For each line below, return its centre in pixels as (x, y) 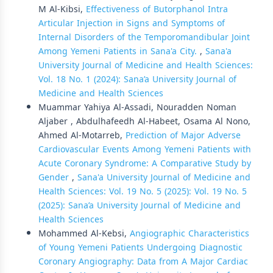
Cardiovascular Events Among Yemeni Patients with (145, 149)
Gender (55, 177)
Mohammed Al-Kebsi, (84, 233)
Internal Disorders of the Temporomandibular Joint (144, 37)
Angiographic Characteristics (190, 233)
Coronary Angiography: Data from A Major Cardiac (143, 261)
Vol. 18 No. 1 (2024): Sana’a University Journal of (137, 79)
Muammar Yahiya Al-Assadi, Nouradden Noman (137, 107)
